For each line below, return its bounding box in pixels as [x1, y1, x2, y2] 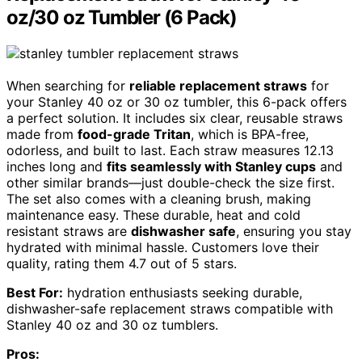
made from [6, 125, 78, 142]
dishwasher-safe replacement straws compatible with [6, 300, 333, 317]
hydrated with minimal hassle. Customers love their [6, 238, 319, 255]
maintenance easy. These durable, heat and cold [6, 206, 301, 223]
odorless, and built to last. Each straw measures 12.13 [6, 141, 334, 158]
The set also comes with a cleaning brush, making [6, 190, 311, 207]
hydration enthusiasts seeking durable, [63, 284, 302, 301]
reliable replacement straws [129, 77, 307, 94]
